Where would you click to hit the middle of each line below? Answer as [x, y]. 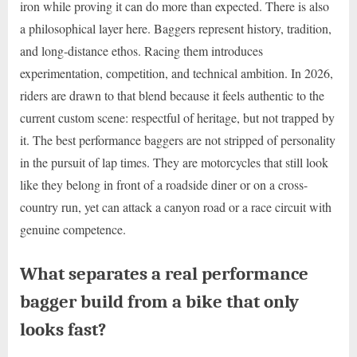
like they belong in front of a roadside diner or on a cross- [164, 184]
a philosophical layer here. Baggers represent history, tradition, [176, 28]
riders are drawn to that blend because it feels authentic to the [172, 95]
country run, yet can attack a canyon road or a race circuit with [176, 206]
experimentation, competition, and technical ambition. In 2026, [177, 73]
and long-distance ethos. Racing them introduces [141, 50]
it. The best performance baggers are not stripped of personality [178, 139]
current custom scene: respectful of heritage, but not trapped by [177, 117]
